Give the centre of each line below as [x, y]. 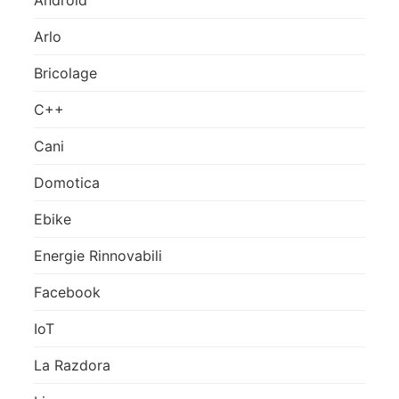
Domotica [67, 182]
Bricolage [65, 73]
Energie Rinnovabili [98, 255]
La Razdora [72, 365]
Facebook [67, 292]
